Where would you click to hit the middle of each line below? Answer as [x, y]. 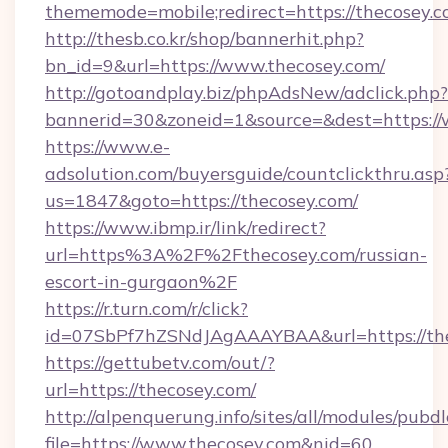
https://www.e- [107, 146]
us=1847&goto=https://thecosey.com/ [201, 200]
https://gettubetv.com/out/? [160, 362]
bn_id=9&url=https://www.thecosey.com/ [215, 65]
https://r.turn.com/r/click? [146, 308]
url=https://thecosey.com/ [150, 389]
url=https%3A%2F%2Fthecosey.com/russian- [236, 254]
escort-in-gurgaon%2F [141, 281]
